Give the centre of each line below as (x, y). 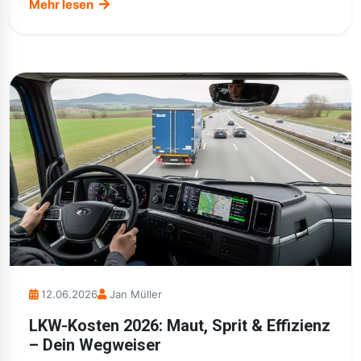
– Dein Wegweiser (95, 345)
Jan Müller (136, 294)
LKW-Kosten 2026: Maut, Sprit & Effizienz (180, 326)
